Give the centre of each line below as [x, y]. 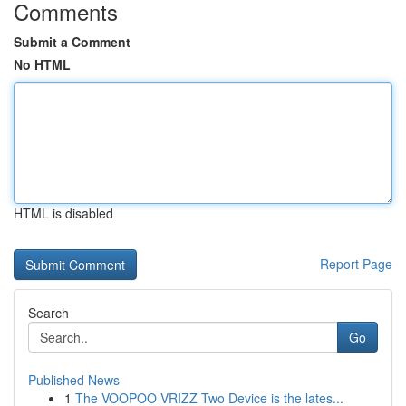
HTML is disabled [63, 213]
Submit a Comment [72, 42]
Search [48, 313]
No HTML [42, 64]
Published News [74, 380]
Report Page [356, 264]
